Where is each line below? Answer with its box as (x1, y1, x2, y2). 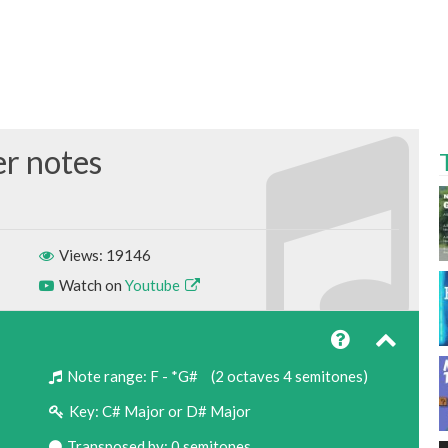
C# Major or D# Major (101, 402, 251, 421)
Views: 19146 (55, 246, 151, 265)
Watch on (55, 276, 125, 295)
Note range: (63, 367, 150, 386)
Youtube (124, 276, 183, 295)
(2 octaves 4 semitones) (207, 367, 368, 386)
